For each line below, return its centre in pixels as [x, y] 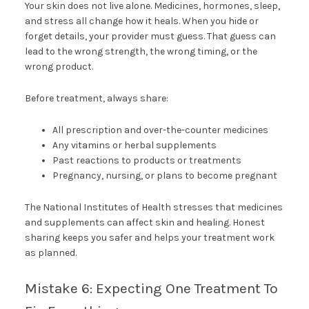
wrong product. [59, 66]
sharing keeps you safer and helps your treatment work [149, 237]
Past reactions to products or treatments [147, 160]
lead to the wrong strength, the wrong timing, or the [141, 51]
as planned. [50, 252]
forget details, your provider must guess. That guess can [150, 36]
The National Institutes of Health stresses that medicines [153, 207]
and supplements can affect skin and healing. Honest [144, 222]
